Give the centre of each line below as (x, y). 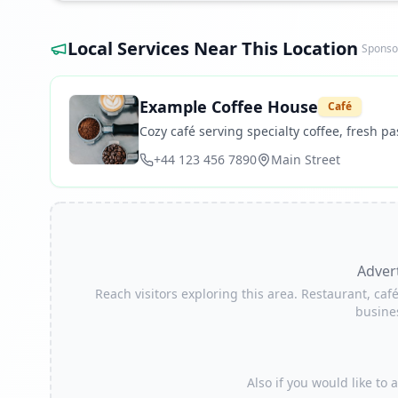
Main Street (306, 159)
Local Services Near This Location (213, 48)
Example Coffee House (229, 107)
